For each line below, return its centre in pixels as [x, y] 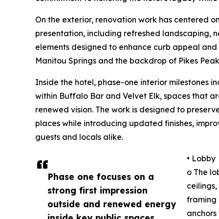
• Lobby [201, 158]
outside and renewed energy [112, 204]
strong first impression [98, 190]
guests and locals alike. [79, 137]
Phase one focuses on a [101, 176]
